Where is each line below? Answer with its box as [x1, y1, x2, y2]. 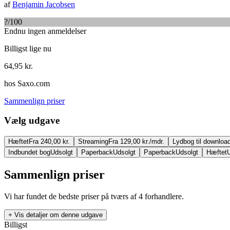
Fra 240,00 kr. [29, 138, 70, 146]
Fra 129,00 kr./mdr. [108, 138, 164, 146]
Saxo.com [17, 79, 50, 88]
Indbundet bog [8, 148, 50, 157]
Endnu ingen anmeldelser [4, 26, 86, 35]
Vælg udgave [4, 115, 60, 126]
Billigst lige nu [4, 44, 51, 53]
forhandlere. [143, 191, 184, 201]
